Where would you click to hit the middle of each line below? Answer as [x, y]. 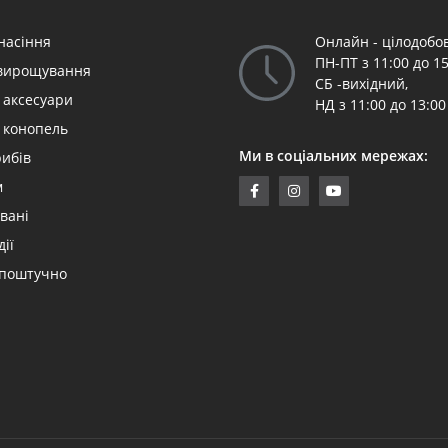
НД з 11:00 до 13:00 [380, 104]
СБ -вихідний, [361, 83]
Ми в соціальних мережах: [333, 155]
